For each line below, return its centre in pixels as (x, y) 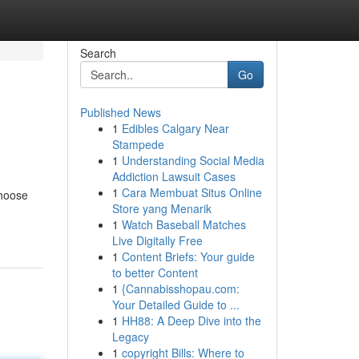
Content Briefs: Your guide (188, 256)
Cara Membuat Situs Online (192, 192)
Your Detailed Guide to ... (175, 305)
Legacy (130, 337)
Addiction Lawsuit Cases (173, 176)
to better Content (155, 272)
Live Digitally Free (157, 240)
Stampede (138, 144)
